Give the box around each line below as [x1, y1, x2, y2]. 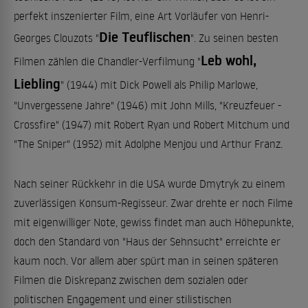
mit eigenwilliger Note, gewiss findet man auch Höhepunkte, [14, 215, 294, 229]
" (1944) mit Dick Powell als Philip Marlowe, [60, 78, 258, 91]
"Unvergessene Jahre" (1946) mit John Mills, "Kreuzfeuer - [14, 98, 281, 112]
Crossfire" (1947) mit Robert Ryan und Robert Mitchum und [14, 118, 289, 131]
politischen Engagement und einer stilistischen [14, 292, 232, 306]
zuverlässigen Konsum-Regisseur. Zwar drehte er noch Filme [14, 196, 293, 210]
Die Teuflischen [99, 27, 190, 47]
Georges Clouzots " [14, 31, 99, 45]
